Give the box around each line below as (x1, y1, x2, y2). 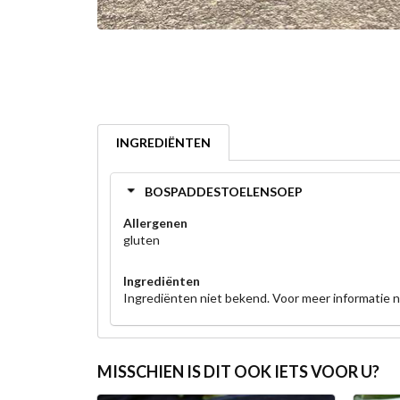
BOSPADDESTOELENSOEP (144, 183, 303, 199)
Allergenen (122, 215, 187, 231)
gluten (122, 232, 160, 248)
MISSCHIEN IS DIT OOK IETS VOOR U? (96, 361, 379, 381)
